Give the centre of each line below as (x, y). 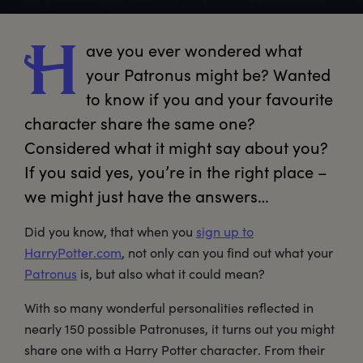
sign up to (225, 232)
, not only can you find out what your (227, 253)
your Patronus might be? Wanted (208, 75)
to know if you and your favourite (209, 99)
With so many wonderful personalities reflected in (169, 308)
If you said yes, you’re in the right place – (176, 172)
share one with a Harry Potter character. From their (175, 350)
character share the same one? (140, 123)
